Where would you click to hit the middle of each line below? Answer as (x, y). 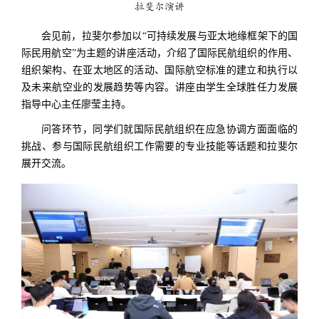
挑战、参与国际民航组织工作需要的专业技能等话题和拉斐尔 (159, 146)
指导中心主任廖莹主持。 (76, 105)
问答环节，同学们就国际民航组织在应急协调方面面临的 (169, 129)
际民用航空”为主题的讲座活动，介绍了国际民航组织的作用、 (159, 53)
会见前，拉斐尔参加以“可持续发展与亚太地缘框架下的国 (169, 36)
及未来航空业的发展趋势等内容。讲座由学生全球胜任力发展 (159, 88)
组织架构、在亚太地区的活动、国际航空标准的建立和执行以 (159, 70)
